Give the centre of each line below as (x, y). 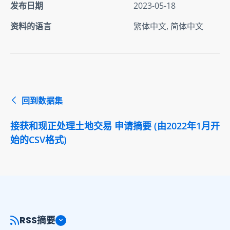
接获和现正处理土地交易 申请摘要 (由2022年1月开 (115, 126)
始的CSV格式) (39, 139)
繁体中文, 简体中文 (168, 26)
